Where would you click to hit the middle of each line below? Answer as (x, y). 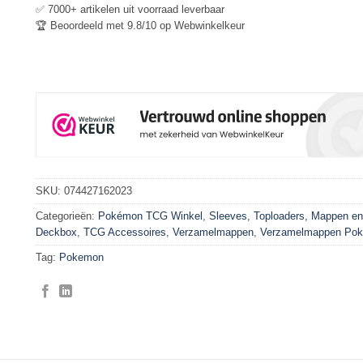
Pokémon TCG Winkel (150, 216)
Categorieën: (67, 216)
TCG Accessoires (125, 233)
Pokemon (81, 258)
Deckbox (56, 233)
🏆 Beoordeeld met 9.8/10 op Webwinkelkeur (140, 25)
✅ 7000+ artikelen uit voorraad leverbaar (130, 9)
